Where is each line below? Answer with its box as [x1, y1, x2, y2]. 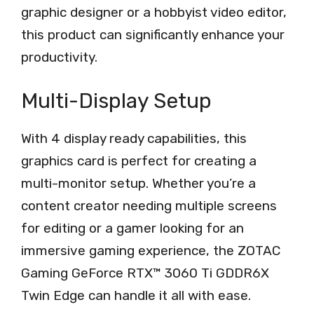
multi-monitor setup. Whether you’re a [21, 175, 256, 192]
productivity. [21, 48, 97, 65]
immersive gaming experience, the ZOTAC [21, 243, 280, 259]
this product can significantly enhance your [21, 26, 285, 43]
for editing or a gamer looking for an [21, 220, 244, 237]
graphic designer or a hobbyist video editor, [21, 4, 287, 20]
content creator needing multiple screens [21, 198, 277, 214]
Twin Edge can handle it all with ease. [21, 287, 251, 304]
